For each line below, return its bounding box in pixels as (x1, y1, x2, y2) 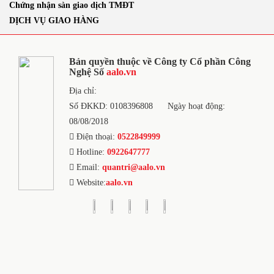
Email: (73, 163, 102, 172)
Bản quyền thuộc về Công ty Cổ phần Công (68, 56, 251, 67)
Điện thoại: (73, 132, 117, 141)
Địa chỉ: (68, 86, 97, 95)
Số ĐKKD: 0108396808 (68, 102, 153, 111)
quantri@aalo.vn (102, 163, 165, 172)
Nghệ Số (68, 67, 106, 77)
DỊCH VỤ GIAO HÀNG (9, 16, 99, 25)
